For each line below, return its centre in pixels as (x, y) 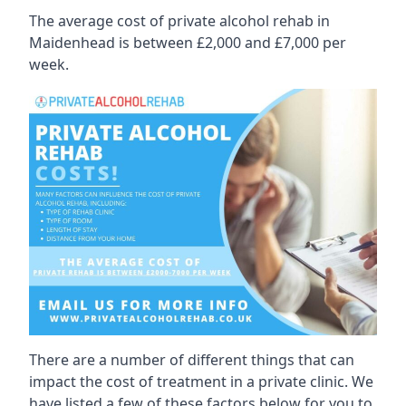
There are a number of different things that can (192, 359)
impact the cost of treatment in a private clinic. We (201, 381)
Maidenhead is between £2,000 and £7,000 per (188, 43)
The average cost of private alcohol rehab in (179, 21)
